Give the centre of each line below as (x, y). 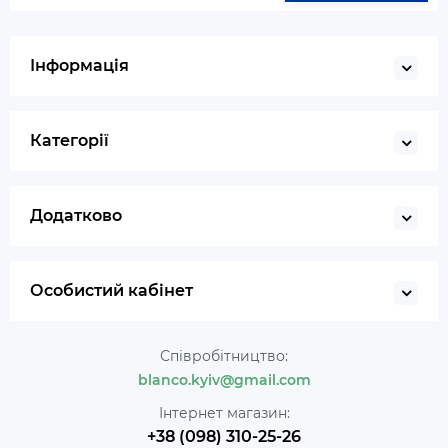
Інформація (79, 66)
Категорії (69, 141)
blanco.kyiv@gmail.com (224, 380)
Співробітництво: (224, 356)
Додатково (76, 216)
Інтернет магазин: (224, 413)
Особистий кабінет (111, 291)
